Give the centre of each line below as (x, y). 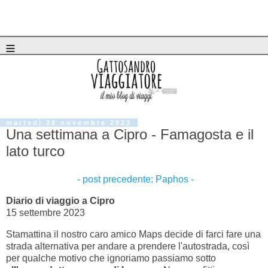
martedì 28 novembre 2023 (69, 122)
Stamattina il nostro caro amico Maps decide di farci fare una (133, 234)
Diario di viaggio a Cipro (60, 201)
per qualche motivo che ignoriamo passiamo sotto (111, 258)
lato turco (35, 151)
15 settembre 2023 (45, 213)
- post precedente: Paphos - (134, 179)
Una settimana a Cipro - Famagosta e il (130, 134)
